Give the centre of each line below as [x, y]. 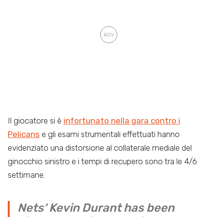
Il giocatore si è [36, 120]
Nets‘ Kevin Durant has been [96, 208]
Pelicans [24, 134]
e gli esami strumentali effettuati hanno [110, 134]
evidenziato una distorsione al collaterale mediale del [100, 147]
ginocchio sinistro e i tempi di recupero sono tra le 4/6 [102, 161]
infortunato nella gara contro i [122, 120]
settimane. [26, 175]
